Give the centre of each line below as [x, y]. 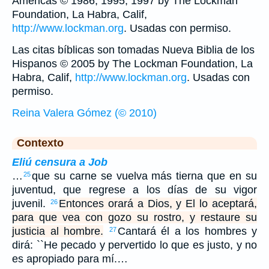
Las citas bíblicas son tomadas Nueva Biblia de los [133, 50]
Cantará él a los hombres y [187, 231]
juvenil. [31, 204]
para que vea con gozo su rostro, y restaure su [134, 218]
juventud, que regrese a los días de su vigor [134, 190]
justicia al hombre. [58, 231]
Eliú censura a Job [60, 162]
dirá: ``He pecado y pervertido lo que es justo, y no [134, 245]
